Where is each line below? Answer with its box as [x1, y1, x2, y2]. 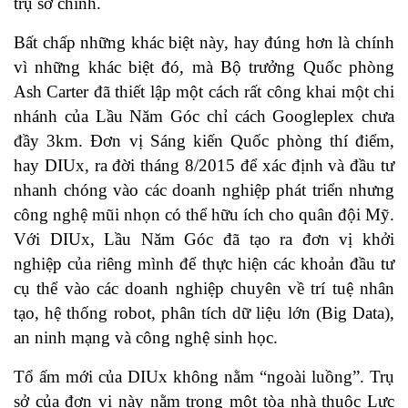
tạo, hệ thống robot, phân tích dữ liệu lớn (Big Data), [14, 303, 394, 323]
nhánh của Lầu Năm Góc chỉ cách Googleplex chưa [14, 107, 394, 127]
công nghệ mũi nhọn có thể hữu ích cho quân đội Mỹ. [14, 205, 394, 225]
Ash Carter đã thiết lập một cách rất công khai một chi [14, 82, 394, 102]
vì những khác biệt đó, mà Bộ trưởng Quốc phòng [14, 57, 394, 77]
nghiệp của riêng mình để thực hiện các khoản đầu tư [14, 254, 394, 274]
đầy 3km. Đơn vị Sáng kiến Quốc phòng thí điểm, [14, 131, 394, 151]
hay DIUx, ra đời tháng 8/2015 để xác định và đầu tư [14, 156, 394, 176]
